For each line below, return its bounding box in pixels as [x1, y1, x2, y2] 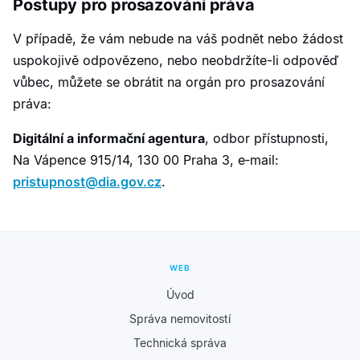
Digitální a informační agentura [13, 129, 205, 146]
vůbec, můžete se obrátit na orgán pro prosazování [13, 73, 325, 90]
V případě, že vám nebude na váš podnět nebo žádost [13, 30, 343, 47]
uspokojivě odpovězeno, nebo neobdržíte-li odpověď [13, 51, 338, 68]
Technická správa [133, 335, 227, 350]
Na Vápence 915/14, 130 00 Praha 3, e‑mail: [13, 151, 279, 168]
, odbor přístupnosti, [205, 129, 329, 146]
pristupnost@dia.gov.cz [13, 173, 162, 190]
